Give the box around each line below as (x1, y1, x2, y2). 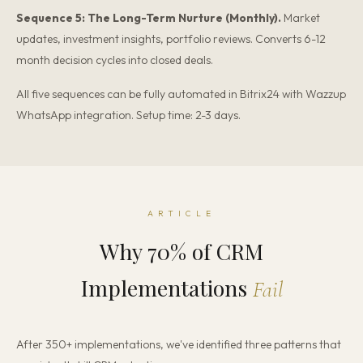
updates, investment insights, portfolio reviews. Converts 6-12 (16, 32, 326, 46)
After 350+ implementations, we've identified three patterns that (16, 337, 341, 352)
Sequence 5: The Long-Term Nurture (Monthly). (16, 11, 281, 25)
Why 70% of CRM (100, 237, 263, 266)
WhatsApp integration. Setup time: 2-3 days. (16, 108, 241, 122)
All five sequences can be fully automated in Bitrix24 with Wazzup (16, 87, 346, 101)
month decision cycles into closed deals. (16, 53, 213, 67)
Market (281, 11, 320, 25)
